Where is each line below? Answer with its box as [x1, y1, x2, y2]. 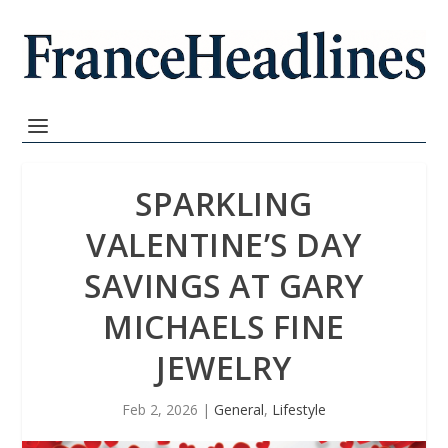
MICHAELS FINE [103, 305, 345, 348]
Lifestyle [272, 400, 326, 419]
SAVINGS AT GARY [84, 264, 364, 307]
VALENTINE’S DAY [86, 223, 362, 266]
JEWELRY [156, 346, 292, 389]
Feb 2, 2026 [122, 400, 198, 419]
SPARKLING [135, 182, 313, 225]
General [214, 400, 264, 419]
